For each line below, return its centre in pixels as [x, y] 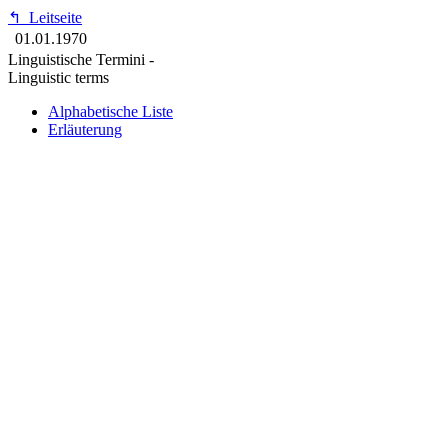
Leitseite [51, 17]
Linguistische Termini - [81, 59]
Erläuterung [85, 129]
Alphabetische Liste [110, 111]
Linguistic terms [58, 77]
